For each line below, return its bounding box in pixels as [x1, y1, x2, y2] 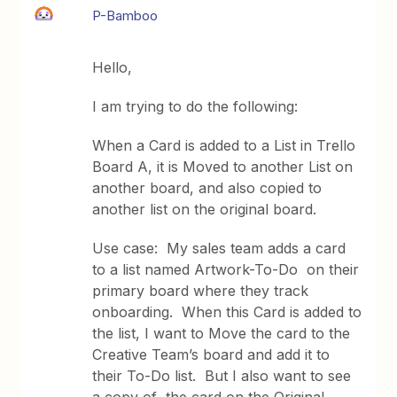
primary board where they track [92, 282, 309, 300]
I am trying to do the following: [92, 97, 299, 115]
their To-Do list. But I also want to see [92, 367, 352, 385]
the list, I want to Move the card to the [92, 324, 351, 342]
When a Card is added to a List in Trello [92, 136, 356, 154]
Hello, [92, 58, 133, 76]
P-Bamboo [92, 7, 159, 24]
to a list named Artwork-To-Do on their [92, 261, 360, 278]
